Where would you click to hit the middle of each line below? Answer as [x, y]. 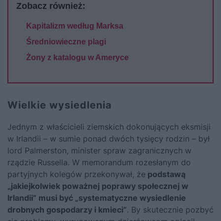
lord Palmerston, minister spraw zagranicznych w [99, 150]
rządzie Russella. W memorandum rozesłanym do [99, 162]
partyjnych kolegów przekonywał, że [76, 174]
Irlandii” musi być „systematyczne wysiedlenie [97, 198]
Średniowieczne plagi [66, 41]
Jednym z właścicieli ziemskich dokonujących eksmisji [109, 127]
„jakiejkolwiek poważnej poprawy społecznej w [98, 186]
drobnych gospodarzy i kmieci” [67, 209]
